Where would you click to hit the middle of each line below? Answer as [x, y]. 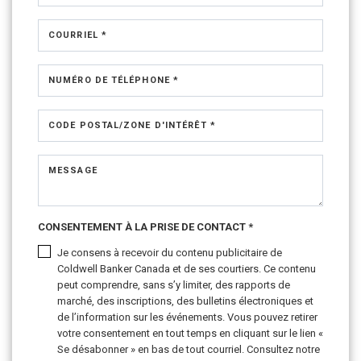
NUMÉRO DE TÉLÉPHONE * [114, 80]
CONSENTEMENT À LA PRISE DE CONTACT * [145, 227]
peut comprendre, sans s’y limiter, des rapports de [174, 285]
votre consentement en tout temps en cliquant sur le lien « [190, 333]
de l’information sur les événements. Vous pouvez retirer [187, 317]
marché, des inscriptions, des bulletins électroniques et [185, 301]
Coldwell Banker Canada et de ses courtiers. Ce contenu [187, 269]
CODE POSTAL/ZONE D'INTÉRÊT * [132, 125]
